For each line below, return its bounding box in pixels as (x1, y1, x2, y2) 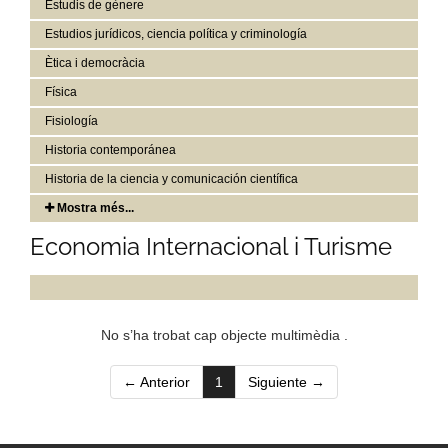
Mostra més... (54, 200, 134, 215)
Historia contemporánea (45, 142, 176, 157)
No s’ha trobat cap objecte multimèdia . (100, 326, 348, 343)
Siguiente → (248, 373, 325, 390)
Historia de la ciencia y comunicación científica (45, 171, 298, 186)
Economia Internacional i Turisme (30, 231, 392, 261)
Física (45, 84, 77, 99)
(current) (222, 372, 277, 389)
